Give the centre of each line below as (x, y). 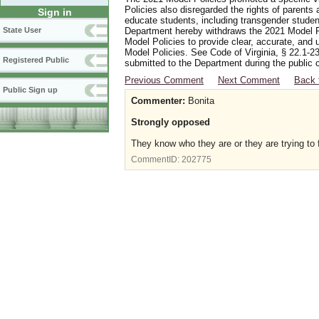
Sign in (54, 12)
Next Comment (249, 80)
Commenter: (158, 101)
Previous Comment (164, 80)
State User (22, 30)
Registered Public (36, 60)
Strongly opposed (171, 122)
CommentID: (156, 159)
